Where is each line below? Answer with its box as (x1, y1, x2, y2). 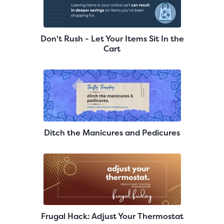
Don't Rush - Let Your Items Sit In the (40, 33, 184, 44)
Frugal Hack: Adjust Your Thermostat (40, 210, 183, 221)
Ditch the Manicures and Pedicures (44, 126, 180, 138)
